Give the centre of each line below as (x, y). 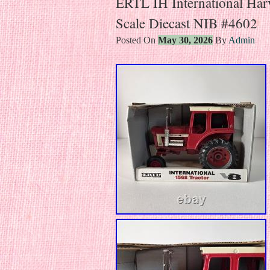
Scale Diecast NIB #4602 (187, 23)
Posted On (137, 40)
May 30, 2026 (185, 40)
